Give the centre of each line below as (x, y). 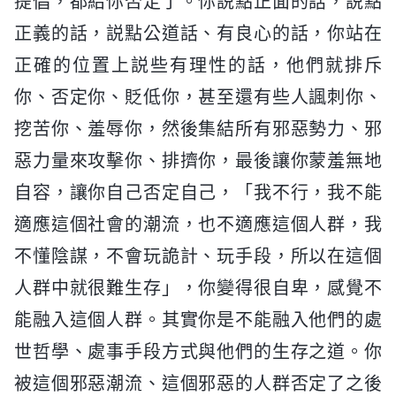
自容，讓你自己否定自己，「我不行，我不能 (198, 193)
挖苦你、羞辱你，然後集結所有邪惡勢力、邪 (198, 129)
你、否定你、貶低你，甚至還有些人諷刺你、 (198, 98)
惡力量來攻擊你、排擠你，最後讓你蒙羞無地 (198, 161)
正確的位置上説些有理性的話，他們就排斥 (198, 66)
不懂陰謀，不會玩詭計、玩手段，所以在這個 (198, 257)
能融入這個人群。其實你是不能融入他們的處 (198, 320)
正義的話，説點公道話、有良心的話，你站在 (198, 34)
